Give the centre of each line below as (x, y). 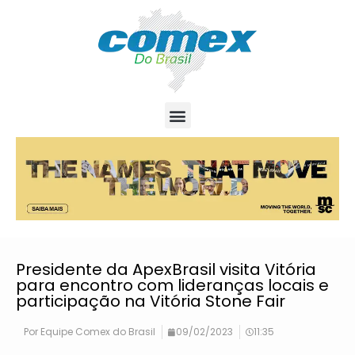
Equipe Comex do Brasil (97, 332)
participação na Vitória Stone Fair (151, 302)
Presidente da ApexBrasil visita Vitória (166, 270)
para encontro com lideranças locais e (172, 286)
